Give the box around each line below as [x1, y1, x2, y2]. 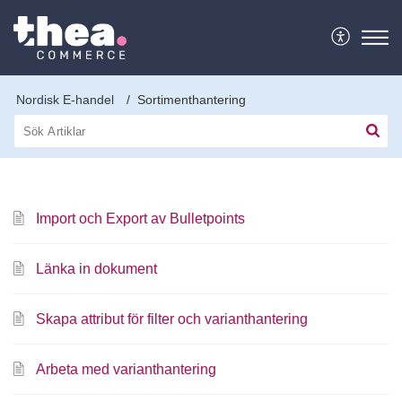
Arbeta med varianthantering [36, 362, 216, 377]
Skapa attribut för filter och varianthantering [36, 311, 308, 327]
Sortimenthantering [137, 92, 246, 107]
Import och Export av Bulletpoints [36, 211, 245, 226]
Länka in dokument [36, 261, 157, 276]
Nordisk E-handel [16, 92, 114, 107]
